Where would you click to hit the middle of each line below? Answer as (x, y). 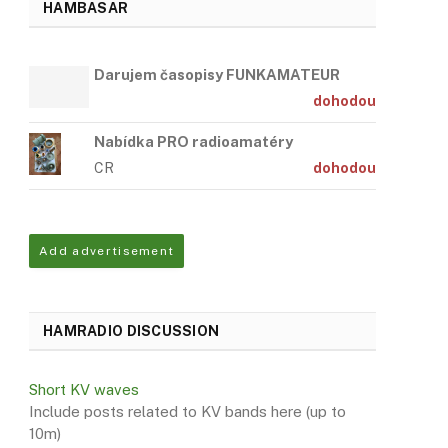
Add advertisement (107, 251)
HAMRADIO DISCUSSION (131, 331)
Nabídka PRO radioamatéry (193, 141)
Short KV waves (84, 389)
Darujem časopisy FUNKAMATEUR (217, 74)
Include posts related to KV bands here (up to (187, 411)
